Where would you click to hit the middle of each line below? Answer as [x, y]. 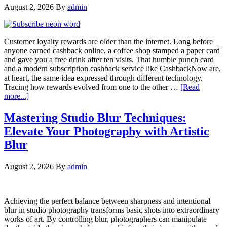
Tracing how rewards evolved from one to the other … [92, 87]
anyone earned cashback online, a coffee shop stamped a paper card [112, 50]
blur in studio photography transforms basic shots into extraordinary [112, 210]
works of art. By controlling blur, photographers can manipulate [105, 219]
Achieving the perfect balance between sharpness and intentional [107, 201]
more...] [16, 96]
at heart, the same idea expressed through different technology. [103, 78]
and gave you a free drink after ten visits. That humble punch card [109, 59]
